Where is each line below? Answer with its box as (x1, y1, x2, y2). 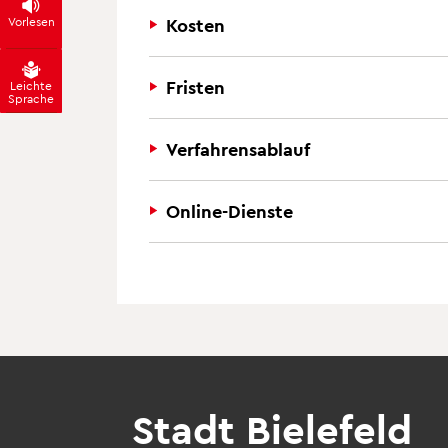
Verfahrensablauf (166, 137, 310, 160)
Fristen (166, 75, 225, 98)
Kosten (166, 13, 225, 36)
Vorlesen (7, 13, 55, 28)
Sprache (8, 90, 55, 105)
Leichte (10, 77, 53, 92)
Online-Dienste (166, 199, 293, 222)
